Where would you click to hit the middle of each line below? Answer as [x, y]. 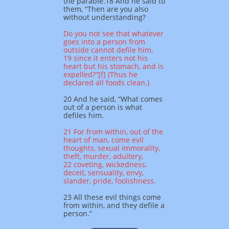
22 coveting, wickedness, [105, 164]
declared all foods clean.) [106, 83]
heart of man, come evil [104, 140]
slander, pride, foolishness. [110, 181]
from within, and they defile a [114, 205]
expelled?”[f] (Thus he [100, 74]
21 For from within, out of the [113, 132]
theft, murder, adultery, [103, 156]
